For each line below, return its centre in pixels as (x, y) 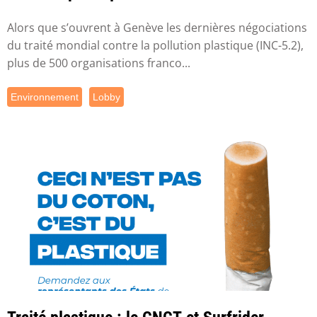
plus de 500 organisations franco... (99, 63)
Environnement (45, 97)
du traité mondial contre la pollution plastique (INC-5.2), (155, 46)
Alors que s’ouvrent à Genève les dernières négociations (157, 28)
